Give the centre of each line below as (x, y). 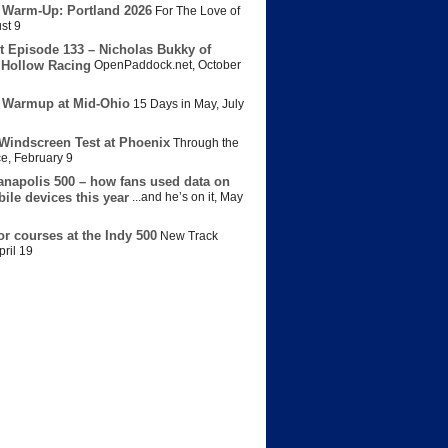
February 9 (43, 158)
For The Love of (197, 11)
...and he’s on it (173, 197)
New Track (189, 236)
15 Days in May (174, 104)
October (219, 65)
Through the (206, 143)
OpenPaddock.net (143, 65)
